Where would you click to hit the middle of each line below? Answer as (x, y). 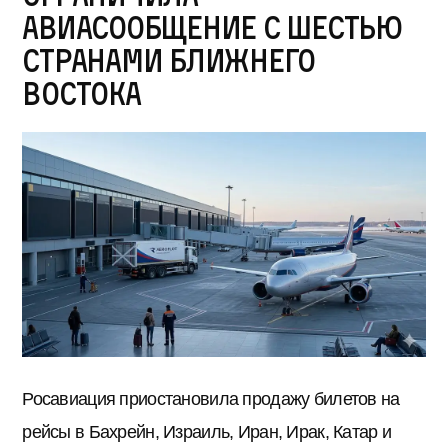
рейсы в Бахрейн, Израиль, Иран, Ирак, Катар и (207, 432)
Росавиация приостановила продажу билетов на (211, 399)
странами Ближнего (169, 59)
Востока (81, 92)
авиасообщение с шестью (212, 26)
